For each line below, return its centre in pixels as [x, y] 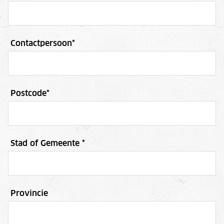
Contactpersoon [41, 43]
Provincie [29, 193]
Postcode [28, 93]
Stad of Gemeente [46, 143]
